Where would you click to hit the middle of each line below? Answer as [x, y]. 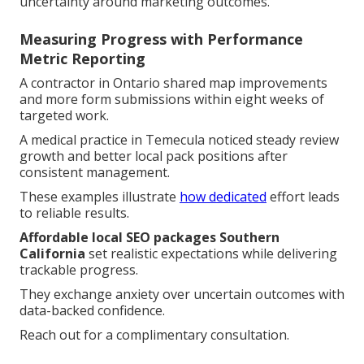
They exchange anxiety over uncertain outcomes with [182, 294]
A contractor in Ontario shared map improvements [173, 82]
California [52, 253]
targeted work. [64, 115]
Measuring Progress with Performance [161, 39]
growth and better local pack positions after [154, 156]
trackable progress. [79, 269]
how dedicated [223, 196]
